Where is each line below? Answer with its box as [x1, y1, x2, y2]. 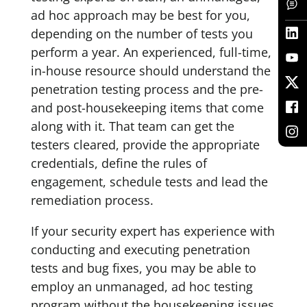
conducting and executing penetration [30, 241, 250, 258]
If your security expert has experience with [30, 223, 275, 239]
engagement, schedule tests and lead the [30, 173, 268, 190]
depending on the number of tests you [30, 25, 253, 42]
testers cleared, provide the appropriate [30, 136, 260, 153]
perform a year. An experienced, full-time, [30, 44, 271, 60]
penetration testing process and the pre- [30, 81, 263, 97]
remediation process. [30, 192, 153, 208]
